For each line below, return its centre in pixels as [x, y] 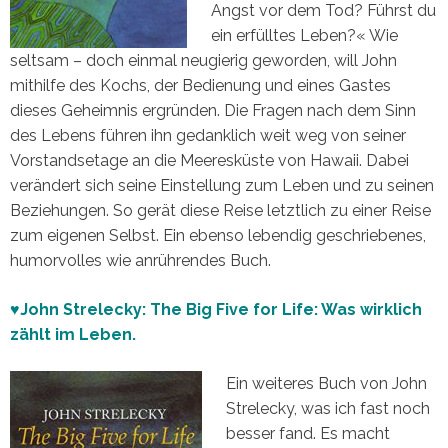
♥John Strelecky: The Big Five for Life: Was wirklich [216, 309]
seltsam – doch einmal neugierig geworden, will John [203, 60]
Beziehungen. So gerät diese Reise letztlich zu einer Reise [220, 210]
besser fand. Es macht [308, 433]
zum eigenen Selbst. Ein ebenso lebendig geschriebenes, [218, 235]
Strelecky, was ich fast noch [328, 408]
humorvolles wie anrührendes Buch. [140, 260]
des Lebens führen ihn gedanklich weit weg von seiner [208, 135]
